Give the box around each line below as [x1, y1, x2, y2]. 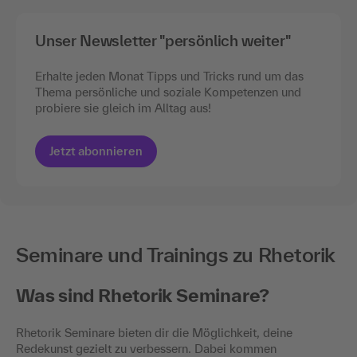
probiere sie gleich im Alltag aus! [35, 100, 211, 115]
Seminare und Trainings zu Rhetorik [16, 242, 335, 266]
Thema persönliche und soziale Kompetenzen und [35, 84, 301, 99]
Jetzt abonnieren [49, 143, 143, 158]
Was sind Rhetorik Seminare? [16, 284, 270, 306]
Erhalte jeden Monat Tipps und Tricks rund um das [35, 69, 304, 83]
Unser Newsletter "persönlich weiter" [35, 31, 291, 49]
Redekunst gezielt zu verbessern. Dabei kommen [16, 341, 277, 355]
